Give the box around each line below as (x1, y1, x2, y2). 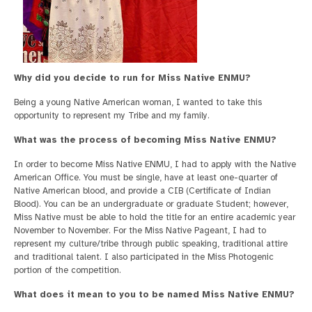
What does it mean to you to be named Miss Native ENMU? (14, 289, 295, 301)
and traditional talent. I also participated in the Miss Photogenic (14, 251, 274, 263)
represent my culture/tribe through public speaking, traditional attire (14, 238, 288, 250)
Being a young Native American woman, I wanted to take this (14, 97, 262, 109)
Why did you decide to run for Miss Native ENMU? (14, 72, 251, 84)
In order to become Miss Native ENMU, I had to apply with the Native (14, 159, 296, 171)
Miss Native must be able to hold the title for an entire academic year (14, 212, 295, 224)
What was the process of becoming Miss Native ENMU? (14, 134, 276, 146)
